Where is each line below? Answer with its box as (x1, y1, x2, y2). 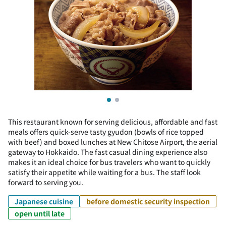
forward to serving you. (8, 177, 83, 187)
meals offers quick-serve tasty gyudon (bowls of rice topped (8, 127, 204, 137)
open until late (15, 208, 65, 218)
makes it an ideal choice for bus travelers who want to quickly (8, 157, 210, 167)
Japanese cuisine (15, 196, 73, 206)
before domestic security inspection (86, 196, 210, 206)
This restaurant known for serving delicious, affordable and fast (8, 117, 217, 127)
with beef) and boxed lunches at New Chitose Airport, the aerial (8, 137, 217, 147)
